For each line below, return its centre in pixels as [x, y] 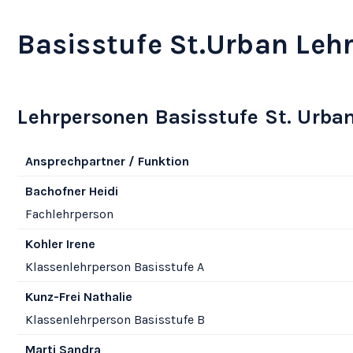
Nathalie [106, 296]
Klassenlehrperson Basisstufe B [115, 319]
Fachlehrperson [69, 214]
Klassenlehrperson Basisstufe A [114, 266]
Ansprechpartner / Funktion [107, 161]
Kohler [44, 243]
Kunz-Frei [52, 296]
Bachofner [55, 191]
